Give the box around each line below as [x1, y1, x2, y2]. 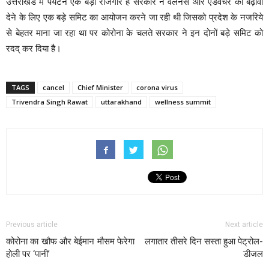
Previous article [6, 220, 58, 229]
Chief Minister [77, 83, 123, 92]
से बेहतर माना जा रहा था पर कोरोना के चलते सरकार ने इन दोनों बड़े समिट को [6, 28, 263, 38]
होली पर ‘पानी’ [6, 249, 50, 260]
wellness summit [155, 97, 211, 107]
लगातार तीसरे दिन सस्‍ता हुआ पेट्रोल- [145, 236, 263, 247]
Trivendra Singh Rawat [11, 97, 88, 107]
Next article [225, 220, 263, 229]
